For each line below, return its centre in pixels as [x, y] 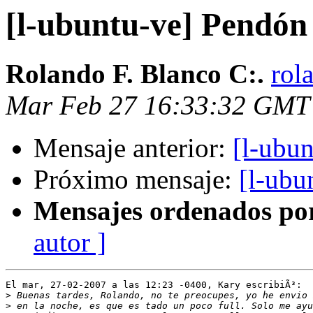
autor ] [70, 242]
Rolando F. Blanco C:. [135, 74]
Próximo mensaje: [136, 180]
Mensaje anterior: [133, 148]
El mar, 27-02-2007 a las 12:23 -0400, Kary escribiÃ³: [154, 285]
